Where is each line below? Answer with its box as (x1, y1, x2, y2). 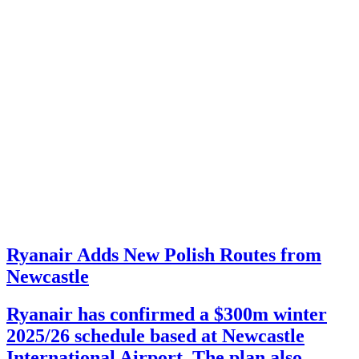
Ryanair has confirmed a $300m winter (6, 303, 327, 325)
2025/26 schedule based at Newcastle (6, 325, 305, 346)
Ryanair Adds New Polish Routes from (6, 244, 321, 265)
